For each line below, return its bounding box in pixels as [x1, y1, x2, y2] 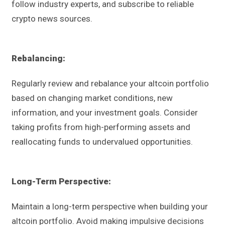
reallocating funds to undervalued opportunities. [12, 137, 193, 147]
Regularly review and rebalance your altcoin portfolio [12, 78, 209, 89]
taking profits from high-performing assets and [12, 122, 190, 133]
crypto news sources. [12, 14, 92, 24]
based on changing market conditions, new [12, 93, 173, 103]
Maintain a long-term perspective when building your [12, 201, 208, 212]
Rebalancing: [12, 53, 65, 64]
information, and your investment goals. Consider [12, 107, 198, 118]
